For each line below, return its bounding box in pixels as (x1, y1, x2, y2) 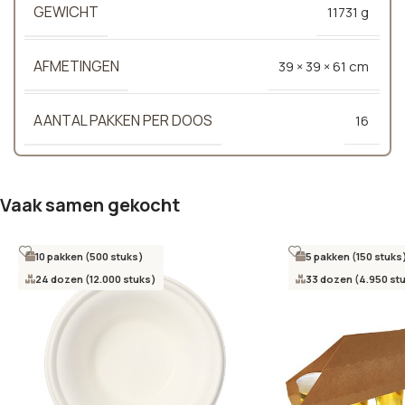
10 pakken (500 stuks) (35, 249, 144, 263)
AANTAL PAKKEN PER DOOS (33, 109, 212, 130)
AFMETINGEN (33, 55, 119, 76)
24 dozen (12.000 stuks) (35, 271, 156, 286)
